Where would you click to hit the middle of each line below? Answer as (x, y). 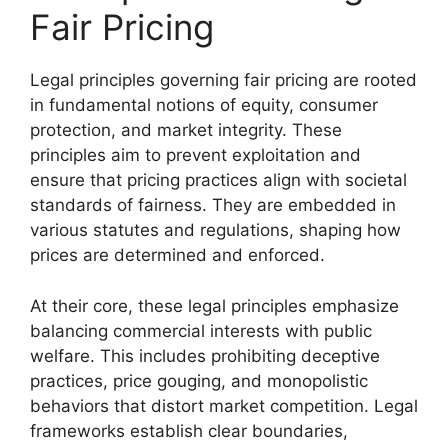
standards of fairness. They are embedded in (213, 205)
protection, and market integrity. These (186, 130)
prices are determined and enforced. (177, 255)
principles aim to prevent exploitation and (195, 155)
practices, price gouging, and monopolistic (199, 380)
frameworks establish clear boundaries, (189, 430)
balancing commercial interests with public (201, 330)
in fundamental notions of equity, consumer (204, 105)
